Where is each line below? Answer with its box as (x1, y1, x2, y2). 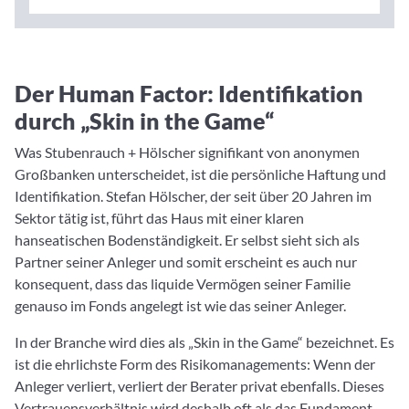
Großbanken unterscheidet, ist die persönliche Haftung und (15, 165, 386, 184)
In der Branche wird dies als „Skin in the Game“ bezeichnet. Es (15, 333, 394, 351)
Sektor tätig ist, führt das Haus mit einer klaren (15, 209, 304, 227)
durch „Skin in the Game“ (15, 107, 274, 135)
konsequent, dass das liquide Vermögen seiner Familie (15, 275, 351, 293)
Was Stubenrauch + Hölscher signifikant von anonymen (15, 143, 360, 162)
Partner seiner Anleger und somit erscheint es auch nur (15, 253, 357, 271)
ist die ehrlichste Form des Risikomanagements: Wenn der (15, 355, 375, 373)
